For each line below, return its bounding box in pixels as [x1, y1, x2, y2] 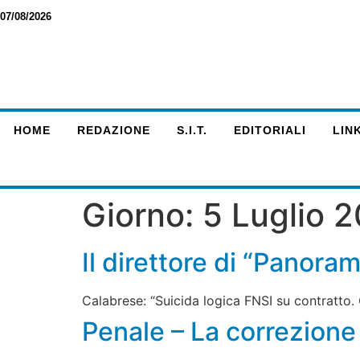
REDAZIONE [76, 124, 150, 137]
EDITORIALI [233, 124, 306, 137]
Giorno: [82, 195, 202, 235]
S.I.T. [176, 124, 207, 137]
